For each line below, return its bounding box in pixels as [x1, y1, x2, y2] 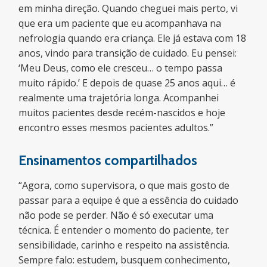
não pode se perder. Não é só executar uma [18, 209, 214, 222]
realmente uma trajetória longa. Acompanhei [18, 91, 219, 104]
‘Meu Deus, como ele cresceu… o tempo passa [18, 61, 223, 74]
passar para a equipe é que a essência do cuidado [18, 194, 239, 207]
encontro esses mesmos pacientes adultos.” [18, 121, 214, 134]
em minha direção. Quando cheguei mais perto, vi [18, 2, 238, 15]
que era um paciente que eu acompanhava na [18, 17, 222, 30]
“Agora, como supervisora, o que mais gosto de [18, 179, 230, 192]
